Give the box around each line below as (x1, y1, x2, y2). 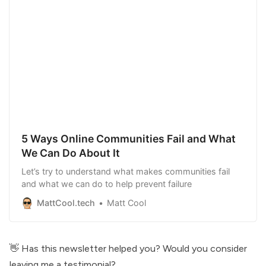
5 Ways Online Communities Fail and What (21, 132, 236, 145)
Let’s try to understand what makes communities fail (21, 166, 230, 176)
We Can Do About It (21, 147, 120, 160)
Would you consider (163, 243, 247, 255)
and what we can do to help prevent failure (21, 178, 192, 189)
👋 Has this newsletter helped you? (9, 243, 163, 255)
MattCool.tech (37, 198, 95, 208)
